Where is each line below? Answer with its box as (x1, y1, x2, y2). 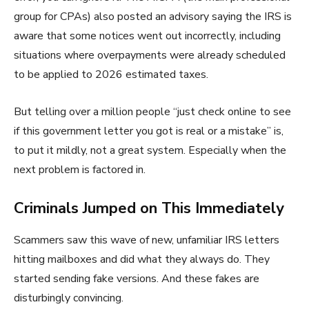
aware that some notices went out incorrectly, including (14, 28, 281, 44)
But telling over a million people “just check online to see (14, 104, 291, 120)
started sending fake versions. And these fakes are (14, 271, 259, 287)
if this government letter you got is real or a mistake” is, (14, 123, 283, 139)
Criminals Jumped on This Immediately (14, 198, 284, 219)
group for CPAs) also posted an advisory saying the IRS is (14, 9, 292, 25)
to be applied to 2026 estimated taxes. (14, 67, 208, 83)
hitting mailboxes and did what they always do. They (14, 252, 270, 268)
